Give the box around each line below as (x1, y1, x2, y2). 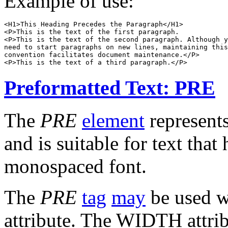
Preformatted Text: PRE (4, 76, 215, 99)
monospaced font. (4, 155, 147, 178)
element (82, 109, 145, 132)
